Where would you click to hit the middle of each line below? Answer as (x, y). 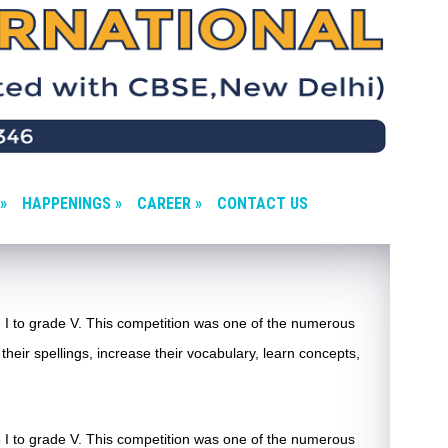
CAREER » (169, 203)
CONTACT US (262, 203)
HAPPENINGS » (72, 203)
